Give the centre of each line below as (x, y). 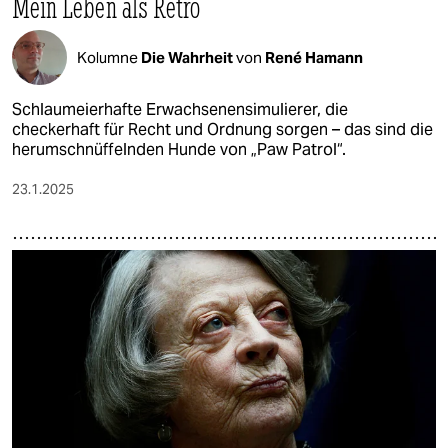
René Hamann (314, 57)
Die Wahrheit (188, 57)
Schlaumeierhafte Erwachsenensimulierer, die (180, 110)
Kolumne (109, 57)
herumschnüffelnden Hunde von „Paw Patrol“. (179, 150)
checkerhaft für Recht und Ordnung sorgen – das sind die (222, 130)
